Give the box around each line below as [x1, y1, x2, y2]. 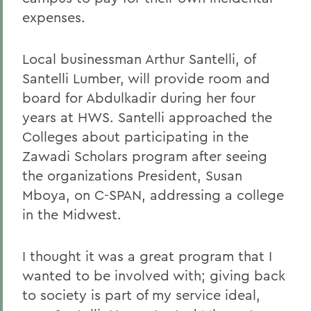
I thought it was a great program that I [22, 247, 272, 264]
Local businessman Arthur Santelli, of [22, 50, 255, 67]
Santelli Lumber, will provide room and [22, 69, 270, 87]
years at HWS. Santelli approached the [22, 108, 272, 126]
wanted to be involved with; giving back [22, 267, 285, 284]
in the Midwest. [22, 205, 121, 223]
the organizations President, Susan [22, 167, 242, 184]
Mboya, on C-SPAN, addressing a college [22, 186, 284, 203]
